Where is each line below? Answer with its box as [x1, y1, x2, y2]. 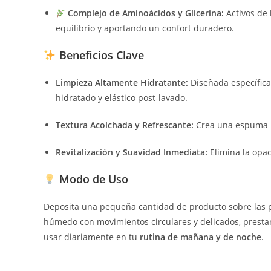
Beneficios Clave [56, 48, 144, 63]
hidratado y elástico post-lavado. [56, 92, 188, 104]
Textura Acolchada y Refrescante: [56, 119, 194, 131]
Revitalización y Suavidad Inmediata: [56, 146, 207, 158]
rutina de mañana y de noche [140, 231, 261, 243]
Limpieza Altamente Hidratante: [56, 77, 188, 89]
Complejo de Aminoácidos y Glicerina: [67, 7, 224, 19]
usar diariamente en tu [44, 231, 140, 243]
